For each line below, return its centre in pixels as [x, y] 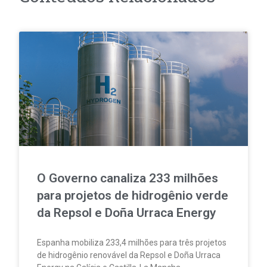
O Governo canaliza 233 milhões [128, 178]
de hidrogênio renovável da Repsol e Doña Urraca [129, 255]
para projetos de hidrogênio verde [133, 196]
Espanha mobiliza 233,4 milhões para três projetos [132, 243]
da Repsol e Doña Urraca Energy [127, 213]
